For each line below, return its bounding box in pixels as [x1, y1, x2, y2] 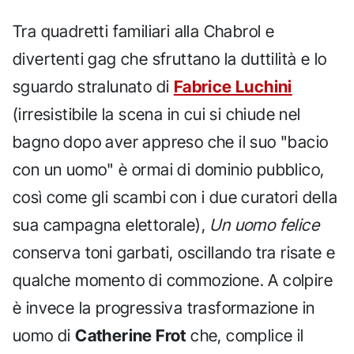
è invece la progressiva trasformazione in [13, 297, 315, 318]
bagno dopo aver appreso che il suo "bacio [13, 131, 329, 152]
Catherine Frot [75, 325, 186, 345]
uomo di [13, 325, 76, 345]
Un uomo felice [209, 214, 320, 235]
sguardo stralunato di [13, 76, 174, 96]
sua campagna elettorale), [13, 214, 210, 235]
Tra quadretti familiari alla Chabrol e [13, 21, 275, 41]
